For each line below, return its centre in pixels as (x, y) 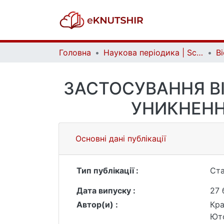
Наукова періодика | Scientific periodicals (200, 52)
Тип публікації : (107, 170)
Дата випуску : (106, 190)
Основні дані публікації (121, 138)
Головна (75, 52)
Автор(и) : (97, 204)
